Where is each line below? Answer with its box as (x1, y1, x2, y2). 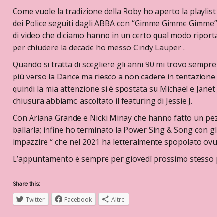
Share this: (12, 180, 40, 187)
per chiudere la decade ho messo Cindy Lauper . (12, 42, 185, 53)
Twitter (25, 195, 45, 203)
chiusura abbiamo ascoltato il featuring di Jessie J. (12, 95, 192, 106)
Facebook (64, 195, 92, 203)
